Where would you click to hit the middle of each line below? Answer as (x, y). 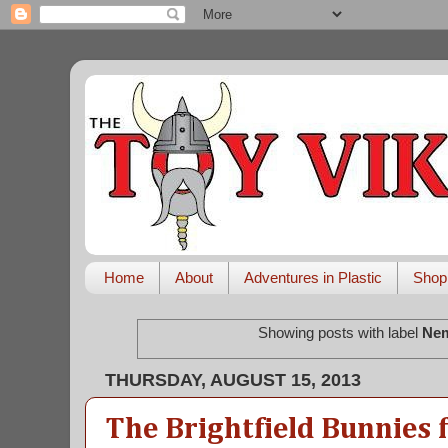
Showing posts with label (340, 333)
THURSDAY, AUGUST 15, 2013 (233, 379)
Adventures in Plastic (312, 278)
